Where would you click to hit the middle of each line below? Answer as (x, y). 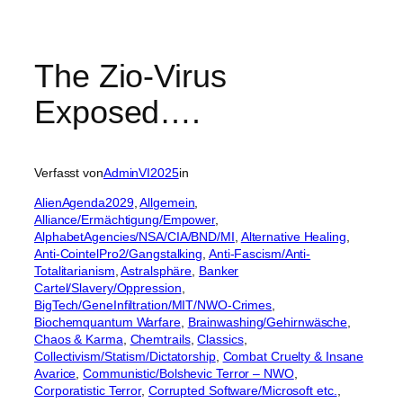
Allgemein (167, 203)
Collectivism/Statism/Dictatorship (125, 357)
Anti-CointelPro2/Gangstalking (119, 254)
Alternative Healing (293, 237)
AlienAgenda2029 (84, 203)
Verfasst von (69, 173)
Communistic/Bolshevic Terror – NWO (188, 374)
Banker (219, 271)
